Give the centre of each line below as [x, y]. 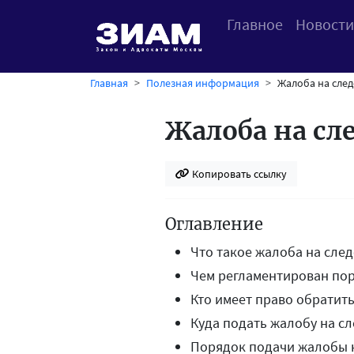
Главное [254, 24]
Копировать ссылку [238, 174]
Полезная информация [203, 83]
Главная [109, 83]
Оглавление [214, 224]
